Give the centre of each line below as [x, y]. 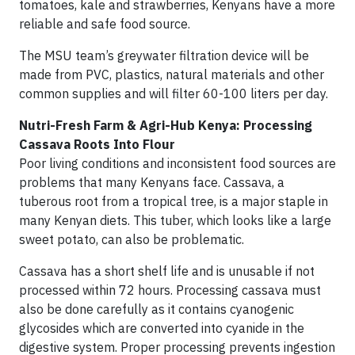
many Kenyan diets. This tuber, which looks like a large [175, 220]
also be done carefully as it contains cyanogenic [157, 309]
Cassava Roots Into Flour [97, 144]
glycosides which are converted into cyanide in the [162, 328]
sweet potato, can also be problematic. [132, 239]
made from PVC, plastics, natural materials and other [172, 74]
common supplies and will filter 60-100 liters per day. [174, 94]
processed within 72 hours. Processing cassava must [170, 290]
